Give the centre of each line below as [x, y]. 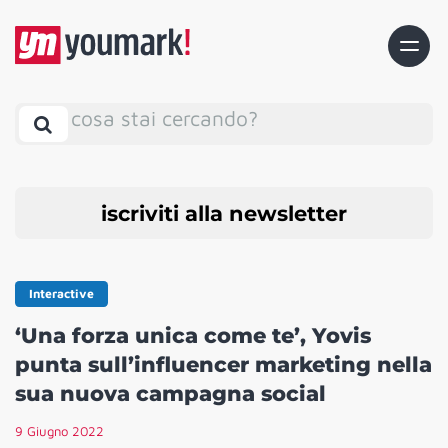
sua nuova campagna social [170, 394]
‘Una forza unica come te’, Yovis [193, 336]
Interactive [61, 294]
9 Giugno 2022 [59, 431]
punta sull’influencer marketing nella [223, 365]
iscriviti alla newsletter [224, 213]
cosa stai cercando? [164, 117]
